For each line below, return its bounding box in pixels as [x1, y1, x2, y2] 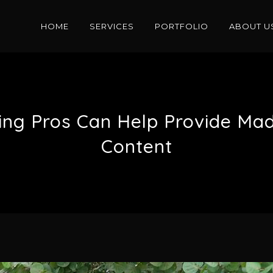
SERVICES [90, 21, 134, 31]
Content [101, 135, 172, 158]
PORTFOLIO [155, 21, 208, 31]
